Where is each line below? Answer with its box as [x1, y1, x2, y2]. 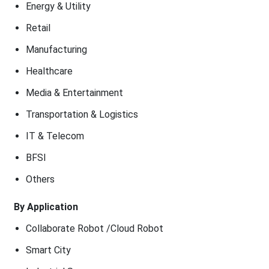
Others [25, 173, 55, 185]
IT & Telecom [25, 130, 84, 142]
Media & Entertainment [25, 86, 123, 98]
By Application [13, 201, 78, 213]
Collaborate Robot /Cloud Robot [25, 222, 163, 234]
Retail [25, 22, 50, 34]
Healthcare [25, 65, 73, 77]
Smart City [25, 244, 71, 256]
